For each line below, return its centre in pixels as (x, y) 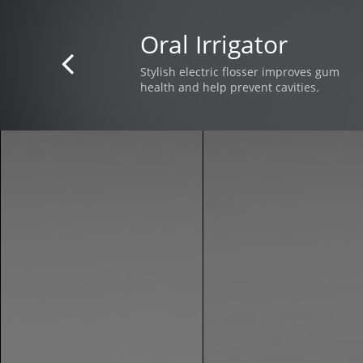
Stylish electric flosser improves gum (240, 72)
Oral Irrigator (214, 44)
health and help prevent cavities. (230, 87)
